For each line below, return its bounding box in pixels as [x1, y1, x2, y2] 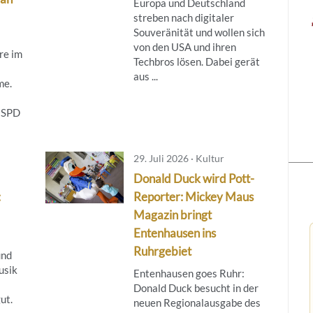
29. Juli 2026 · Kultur [133, 152, 224, 164]
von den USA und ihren [133, 40, 236, 53]
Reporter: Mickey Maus [133, 189, 254, 204]
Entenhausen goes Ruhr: [133, 266, 245, 279]
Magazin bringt [133, 207, 212, 222]
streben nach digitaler [133, 10, 234, 24]
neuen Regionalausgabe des [133, 296, 261, 309]
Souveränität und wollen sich [133, 25, 265, 38]
